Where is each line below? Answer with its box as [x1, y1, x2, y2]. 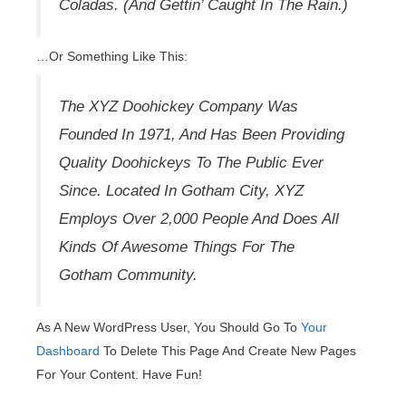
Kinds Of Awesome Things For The [59, 238, 295, 256]
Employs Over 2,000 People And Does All [59, 210, 339, 228]
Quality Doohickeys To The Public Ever [59, 154, 324, 172]
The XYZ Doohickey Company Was [59, 98, 298, 116]
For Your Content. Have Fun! [36, 366, 202, 382]
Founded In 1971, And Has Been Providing [59, 126, 344, 144]
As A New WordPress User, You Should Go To [36, 319, 301, 334]
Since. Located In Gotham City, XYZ [59, 182, 304, 200]
